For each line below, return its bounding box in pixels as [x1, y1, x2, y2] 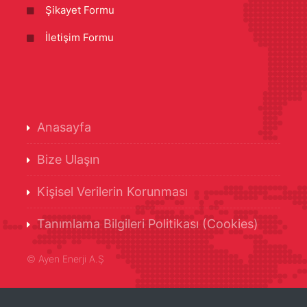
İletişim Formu [45, 31, 114, 44]
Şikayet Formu [45, 3, 114, 16]
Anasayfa [37, 120, 91, 134]
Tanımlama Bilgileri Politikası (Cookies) [37, 217, 258, 231]
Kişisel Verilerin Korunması [37, 184, 188, 199]
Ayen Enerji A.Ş [38, 253, 104, 265]
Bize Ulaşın [37, 152, 100, 167]
